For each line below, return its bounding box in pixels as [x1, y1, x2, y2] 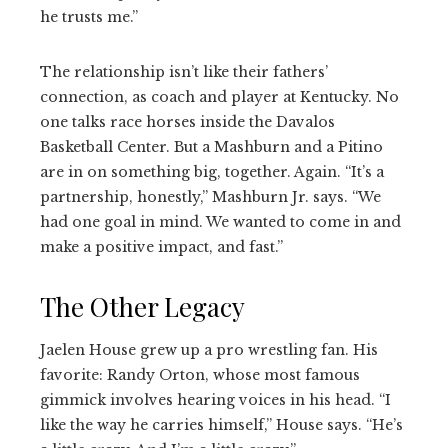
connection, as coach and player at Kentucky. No [40, 87, 399, 106]
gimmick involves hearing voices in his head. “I [40, 390, 391, 409]
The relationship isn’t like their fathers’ [40, 62, 328, 81]
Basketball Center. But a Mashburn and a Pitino [40, 137, 383, 156]
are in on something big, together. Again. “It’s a [40, 162, 384, 181]
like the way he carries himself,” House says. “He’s [40, 415, 403, 434]
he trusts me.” [40, 7, 138, 26]
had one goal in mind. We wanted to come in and [40, 212, 401, 231]
